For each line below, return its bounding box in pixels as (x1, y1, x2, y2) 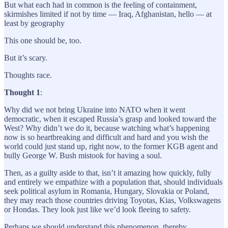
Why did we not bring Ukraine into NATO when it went (4, 105, 185, 114)
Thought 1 (4, 88, 40, 97)
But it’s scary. (4, 53, 47, 62)
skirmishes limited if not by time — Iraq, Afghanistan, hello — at (4, 9, 212, 18)
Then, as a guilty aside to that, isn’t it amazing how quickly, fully (4, 168, 211, 177)
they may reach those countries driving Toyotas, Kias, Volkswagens (4, 195, 221, 205)
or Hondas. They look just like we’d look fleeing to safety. (4, 205, 191, 214)
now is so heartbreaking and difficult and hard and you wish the (4, 132, 208, 141)
